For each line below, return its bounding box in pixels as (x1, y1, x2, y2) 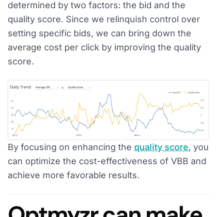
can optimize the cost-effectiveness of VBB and (8, 156, 206, 167)
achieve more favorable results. (8, 170, 139, 181)
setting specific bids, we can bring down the (8, 28, 191, 38)
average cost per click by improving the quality (8, 42, 201, 52)
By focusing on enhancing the (8, 142, 134, 153)
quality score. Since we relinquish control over (8, 14, 200, 24)
